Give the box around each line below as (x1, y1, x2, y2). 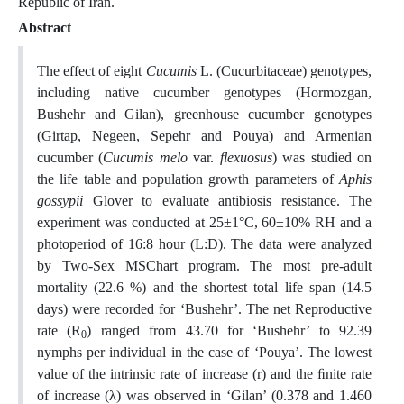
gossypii (37, 192, 83, 209)
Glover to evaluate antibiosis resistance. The (83, 192, 372, 209)
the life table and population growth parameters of (37, 170, 339, 188)
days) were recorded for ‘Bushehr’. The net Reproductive (37, 300, 372, 317)
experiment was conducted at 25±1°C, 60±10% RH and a (37, 214, 372, 231)
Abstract (18, 19, 71, 36)
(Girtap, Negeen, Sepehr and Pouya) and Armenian (37, 127, 372, 144)
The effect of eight (37, 62, 146, 79)
